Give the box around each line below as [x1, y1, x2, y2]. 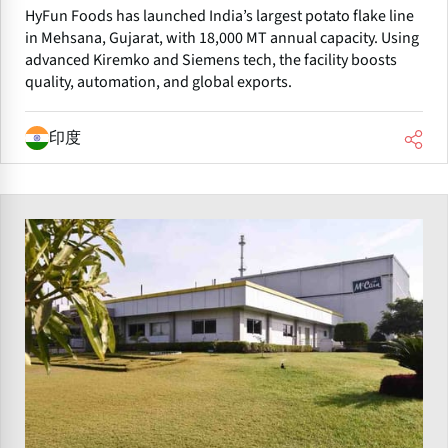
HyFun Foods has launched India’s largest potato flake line [25, 5, 414, 28]
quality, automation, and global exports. [25, 71, 292, 94]
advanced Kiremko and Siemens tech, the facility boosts [25, 49, 397, 72]
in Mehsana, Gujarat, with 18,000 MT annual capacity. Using [25, 27, 419, 50]
